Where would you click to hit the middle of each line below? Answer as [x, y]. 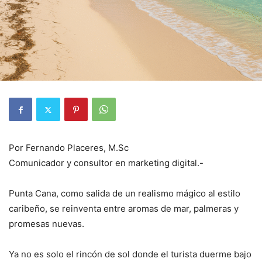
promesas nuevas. [46, 224]
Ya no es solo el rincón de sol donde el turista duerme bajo [130, 254]
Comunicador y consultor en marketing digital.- [106, 163]
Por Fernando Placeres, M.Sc [69, 148]
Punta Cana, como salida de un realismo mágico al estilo [125, 193]
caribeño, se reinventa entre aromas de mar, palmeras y [124, 208]
